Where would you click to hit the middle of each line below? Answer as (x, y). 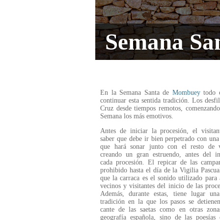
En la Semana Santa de (136, 93)
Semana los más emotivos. (137, 116)
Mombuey (186, 93)
